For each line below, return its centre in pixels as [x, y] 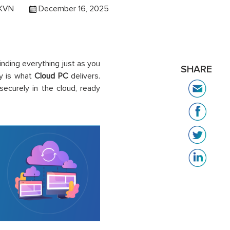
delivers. [84, 76]
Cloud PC [51, 76]
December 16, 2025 [73, 8]
